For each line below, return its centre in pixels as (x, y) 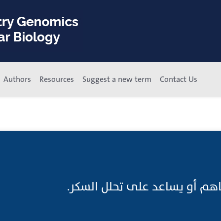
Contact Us (179, 79)
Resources (57, 79)
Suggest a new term (117, 79)
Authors (17, 79)
